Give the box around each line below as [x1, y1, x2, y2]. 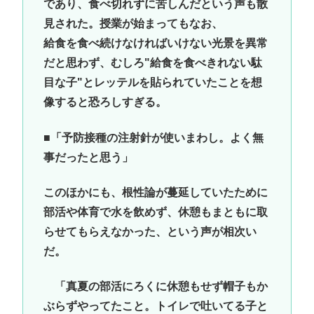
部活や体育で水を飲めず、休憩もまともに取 [43, 206, 268, 219]
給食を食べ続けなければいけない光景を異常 [43, 37, 268, 50]
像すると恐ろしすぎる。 [43, 96, 167, 109]
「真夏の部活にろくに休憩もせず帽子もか [43, 280, 268, 293]
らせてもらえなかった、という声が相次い [43, 226, 257, 238]
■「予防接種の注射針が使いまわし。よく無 [43, 131, 264, 144]
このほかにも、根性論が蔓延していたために [43, 186, 268, 199]
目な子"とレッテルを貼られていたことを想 [43, 76, 262, 89]
